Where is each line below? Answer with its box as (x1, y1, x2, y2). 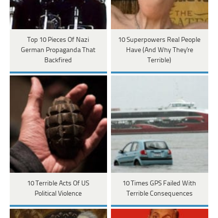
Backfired (44, 56, 73, 64)
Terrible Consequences (126, 190, 193, 198)
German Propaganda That (21, 46, 96, 54)
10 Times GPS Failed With (123, 180, 197, 187)
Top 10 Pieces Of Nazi (27, 36, 90, 44)
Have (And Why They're (126, 46, 193, 54)
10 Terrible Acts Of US (27, 180, 90, 187)
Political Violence (35, 190, 82, 198)
